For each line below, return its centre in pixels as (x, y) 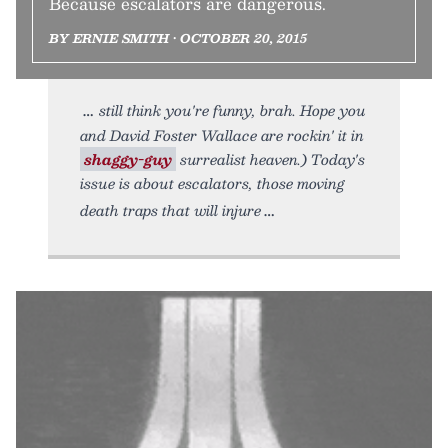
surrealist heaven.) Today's (270, 159)
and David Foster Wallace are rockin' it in (222, 135)
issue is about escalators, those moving (212, 183)
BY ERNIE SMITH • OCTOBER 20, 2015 (178, 38)
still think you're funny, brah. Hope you (232, 110)
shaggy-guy (128, 159)
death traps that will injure (170, 210)
